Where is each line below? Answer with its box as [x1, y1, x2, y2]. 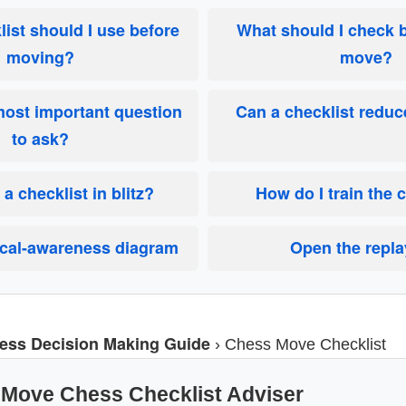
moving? [6, 45, 74, 70]
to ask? [12, 127, 69, 151]
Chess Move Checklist [225, 335, 386, 354]
